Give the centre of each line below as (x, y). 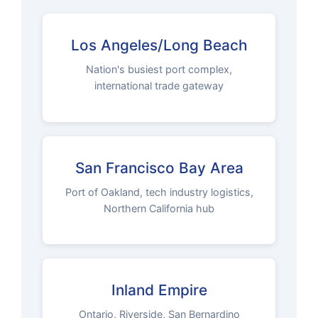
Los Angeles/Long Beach (159, 45)
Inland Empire (159, 290)
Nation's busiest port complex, (159, 70)
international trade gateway (159, 86)
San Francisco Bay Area (159, 168)
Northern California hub (159, 208)
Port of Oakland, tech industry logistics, (159, 192)
